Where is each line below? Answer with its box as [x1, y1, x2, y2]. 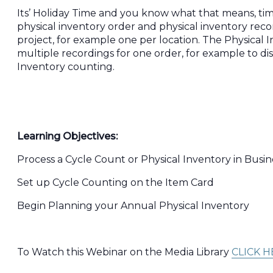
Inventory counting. [17, 61, 115, 73]
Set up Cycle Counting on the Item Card [17, 177, 214, 189]
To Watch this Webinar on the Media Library [17, 246, 232, 258]
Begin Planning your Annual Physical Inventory [17, 200, 249, 212]
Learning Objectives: [17, 130, 118, 143]
